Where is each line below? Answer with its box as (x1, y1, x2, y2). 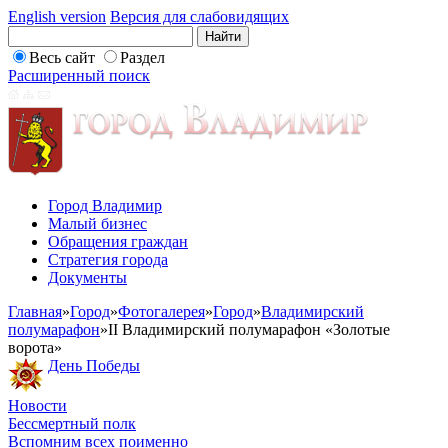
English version (8, 8, 106, 25)
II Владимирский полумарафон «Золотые (108, 321, 390, 338)
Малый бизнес (48, 215, 147, 232)
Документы (48, 269, 127, 286)
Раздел (120, 49, 165, 66)
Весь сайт (29, 49, 95, 66)
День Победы (48, 357, 140, 374)
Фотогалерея (118, 303, 205, 320)
